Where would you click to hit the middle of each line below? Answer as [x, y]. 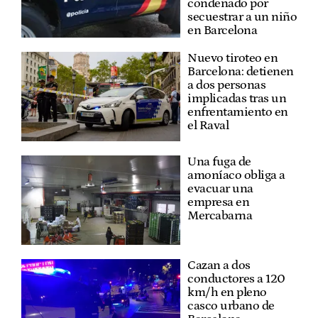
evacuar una [220, 188]
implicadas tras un [237, 98]
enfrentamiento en [238, 112]
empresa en [218, 202]
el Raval [208, 125]
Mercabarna [220, 215]
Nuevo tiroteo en [232, 58]
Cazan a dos [219, 265]
